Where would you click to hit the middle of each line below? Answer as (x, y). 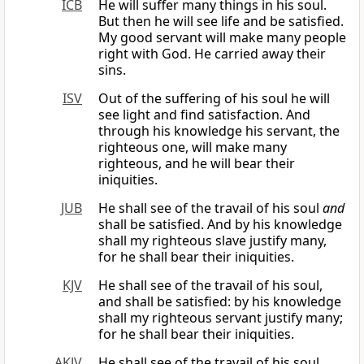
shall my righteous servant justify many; (221, 318)
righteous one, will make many (193, 147)
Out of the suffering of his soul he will (214, 99)
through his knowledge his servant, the (219, 131)
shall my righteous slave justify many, (212, 241)
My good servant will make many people (222, 38)
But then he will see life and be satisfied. (221, 22)
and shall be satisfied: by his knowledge (220, 302)
